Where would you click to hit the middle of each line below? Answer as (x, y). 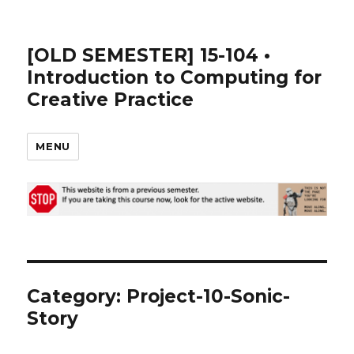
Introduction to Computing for (175, 77)
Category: (77, 297)
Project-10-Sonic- (209, 297)
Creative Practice (111, 100)
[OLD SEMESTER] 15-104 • (149, 55)
